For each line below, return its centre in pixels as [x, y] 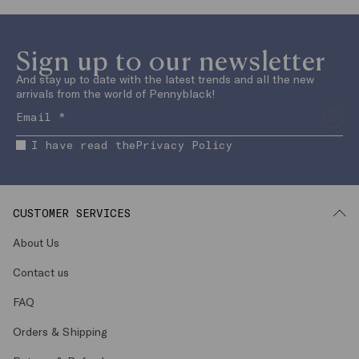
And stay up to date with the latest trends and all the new [165, 79]
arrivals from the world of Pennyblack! [116, 94]
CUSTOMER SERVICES [72, 213]
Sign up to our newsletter [171, 60]
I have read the [83, 145]
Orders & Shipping [60, 332]
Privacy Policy [184, 145]
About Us [36, 243]
